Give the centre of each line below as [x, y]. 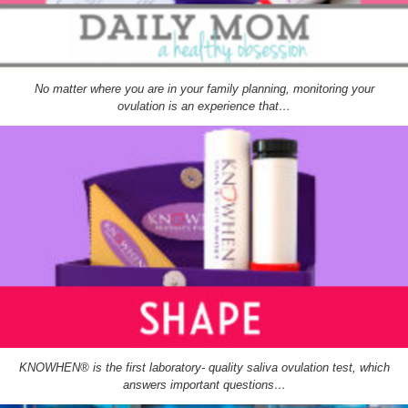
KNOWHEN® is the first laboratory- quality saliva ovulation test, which [204, 368]
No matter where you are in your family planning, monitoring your [204, 89]
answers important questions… [204, 385]
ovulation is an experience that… [204, 107]
